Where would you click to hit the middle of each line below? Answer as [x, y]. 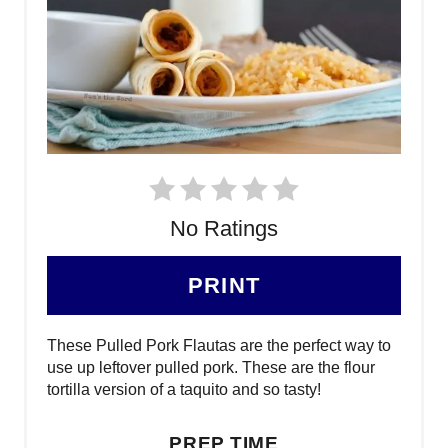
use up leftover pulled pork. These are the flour [211, 367]
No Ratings [224, 228]
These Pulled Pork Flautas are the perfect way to [219, 345]
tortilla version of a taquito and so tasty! [184, 389]
